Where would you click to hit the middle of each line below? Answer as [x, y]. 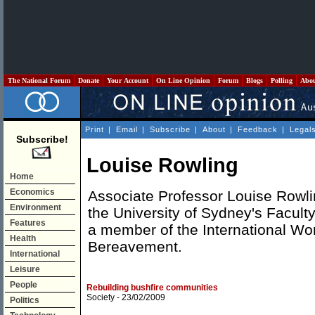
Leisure [25, 269]
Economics [32, 192]
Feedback [258, 129]
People [24, 285]
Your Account [128, 81]
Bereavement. [135, 247]
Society [101, 298]
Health [23, 238]
